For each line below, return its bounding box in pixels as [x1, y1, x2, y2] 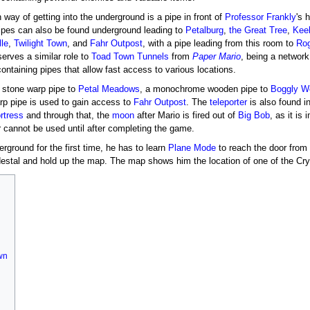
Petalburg [185, 25, 224, 35]
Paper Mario [192, 51, 241, 62]
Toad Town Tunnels [91, 51, 169, 62]
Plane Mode [167, 143, 216, 153]
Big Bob [237, 110, 270, 120]
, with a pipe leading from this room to [142, 38, 296, 48]
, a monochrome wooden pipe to [139, 84, 271, 94]
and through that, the [23, 110, 112, 120]
